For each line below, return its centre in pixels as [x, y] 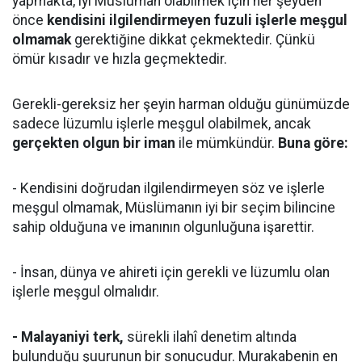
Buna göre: [313, 143]
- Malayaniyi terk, [68, 337]
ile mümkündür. [227, 143]
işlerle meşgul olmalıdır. [86, 292]
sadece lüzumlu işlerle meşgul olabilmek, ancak [162, 124]
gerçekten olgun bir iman [94, 143]
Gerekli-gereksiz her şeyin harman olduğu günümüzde [181, 104]
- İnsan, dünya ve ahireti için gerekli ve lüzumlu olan [171, 272]
